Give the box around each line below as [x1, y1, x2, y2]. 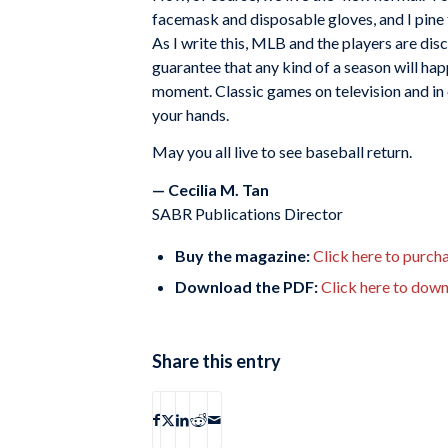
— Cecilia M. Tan [152, 179, 269, 199]
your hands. [152, 104, 229, 124]
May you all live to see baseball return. [152, 142, 412, 162]
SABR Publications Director [152, 203, 343, 223]
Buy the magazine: [175, 245, 310, 265]
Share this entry [152, 349, 281, 372]
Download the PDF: [175, 276, 321, 296]
